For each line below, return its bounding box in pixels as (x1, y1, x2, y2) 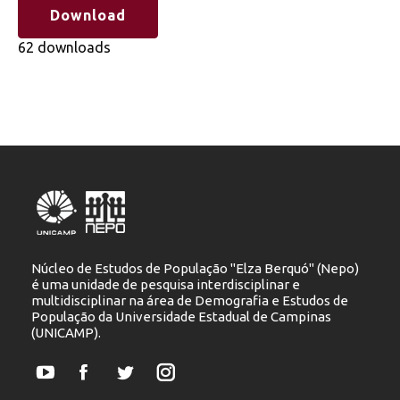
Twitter (123, 375, 171, 391)
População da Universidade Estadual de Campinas (31, 308, 331, 324)
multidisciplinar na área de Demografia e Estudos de (31, 292, 348, 308)
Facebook (82, 375, 142, 391)
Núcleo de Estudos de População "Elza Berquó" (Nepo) (31, 260, 359, 276)
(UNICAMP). (31, 324, 101, 340)
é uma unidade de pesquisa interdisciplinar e (31, 276, 300, 292)
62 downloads (18, 38, 111, 55)
